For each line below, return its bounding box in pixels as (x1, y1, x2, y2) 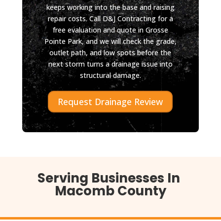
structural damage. (79, 70, 141, 80)
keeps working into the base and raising (46, 2, 175, 12)
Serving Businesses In (37, 169, 184, 187)
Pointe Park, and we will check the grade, (44, 36, 177, 46)
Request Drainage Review (58, 95, 163, 108)
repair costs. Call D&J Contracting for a (47, 13, 173, 23)
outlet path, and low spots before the (49, 47, 172, 57)
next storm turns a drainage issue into (48, 59, 173, 69)
